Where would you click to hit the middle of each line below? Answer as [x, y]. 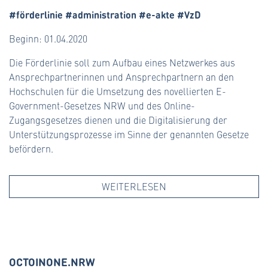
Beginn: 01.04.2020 [48, 39]
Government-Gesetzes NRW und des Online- [102, 106]
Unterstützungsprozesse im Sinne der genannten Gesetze [129, 135]
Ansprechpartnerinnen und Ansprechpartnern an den [121, 77]
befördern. [31, 149]
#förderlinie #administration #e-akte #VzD [105, 15]
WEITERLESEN [134, 187]
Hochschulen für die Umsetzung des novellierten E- [118, 92]
